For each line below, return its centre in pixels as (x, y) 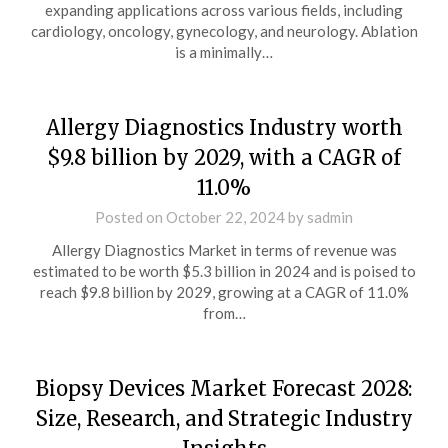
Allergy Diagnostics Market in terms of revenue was (224, 250)
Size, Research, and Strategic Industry (224, 418)
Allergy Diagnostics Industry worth (224, 127)
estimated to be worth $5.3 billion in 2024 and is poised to (224, 271)
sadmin (330, 217)
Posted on (130, 217)
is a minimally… (224, 52)
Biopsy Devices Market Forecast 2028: (224, 388)
